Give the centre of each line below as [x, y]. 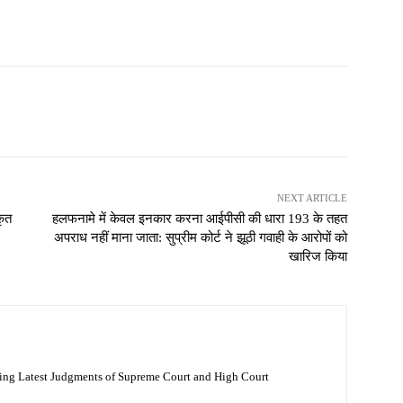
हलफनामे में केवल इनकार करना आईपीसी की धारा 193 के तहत [199, 219]
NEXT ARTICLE [312, 198]
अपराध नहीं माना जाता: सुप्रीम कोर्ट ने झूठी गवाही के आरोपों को [200, 238]
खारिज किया [318, 257]
